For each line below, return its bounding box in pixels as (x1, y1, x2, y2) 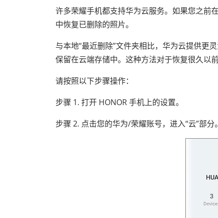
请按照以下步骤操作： (55, 75, 133, 86)
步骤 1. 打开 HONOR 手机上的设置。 (55, 97, 183, 108)
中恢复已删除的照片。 (55, 19, 133, 30)
